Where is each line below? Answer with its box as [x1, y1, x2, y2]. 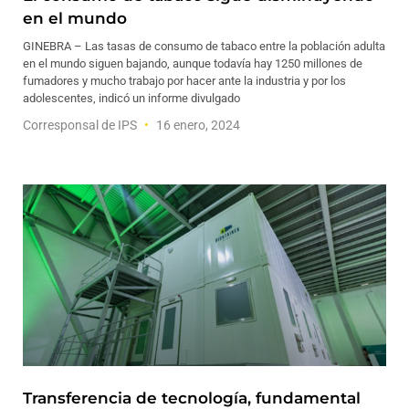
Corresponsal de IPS [23, 118, 140, 132]
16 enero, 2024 [153, 118, 240, 132]
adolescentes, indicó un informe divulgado [23, 91, 240, 105]
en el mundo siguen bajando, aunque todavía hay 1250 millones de [23, 57, 362, 70]
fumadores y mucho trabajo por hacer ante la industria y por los [23, 74, 346, 88]
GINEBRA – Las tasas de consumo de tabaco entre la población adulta [23, 39, 385, 53]
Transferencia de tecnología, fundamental [23, 389, 361, 407]
